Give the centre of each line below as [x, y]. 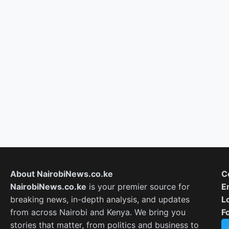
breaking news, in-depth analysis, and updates [100, 199]
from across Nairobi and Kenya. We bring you [98, 212]
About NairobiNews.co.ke [62, 174]
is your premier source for [138, 187]
